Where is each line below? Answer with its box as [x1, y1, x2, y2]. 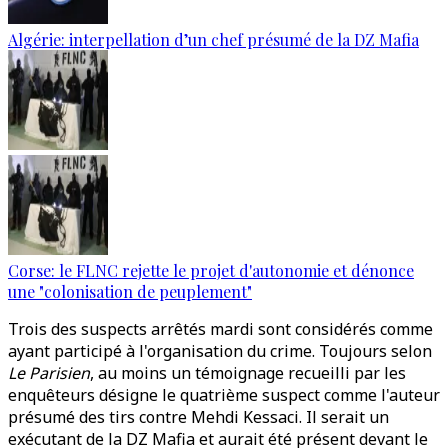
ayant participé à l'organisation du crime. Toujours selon [8, 340, 432, 362]
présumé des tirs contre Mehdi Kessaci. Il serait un [8, 406, 389, 428]
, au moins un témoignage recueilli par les [90, 362, 406, 384]
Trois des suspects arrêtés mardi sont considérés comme [8, 318, 433, 340]
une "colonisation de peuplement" [8, 281, 252, 302]
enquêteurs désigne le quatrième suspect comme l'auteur [8, 384, 440, 406]
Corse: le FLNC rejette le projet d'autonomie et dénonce [8, 260, 414, 281]
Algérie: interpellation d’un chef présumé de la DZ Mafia [8, 29, 419, 50]
